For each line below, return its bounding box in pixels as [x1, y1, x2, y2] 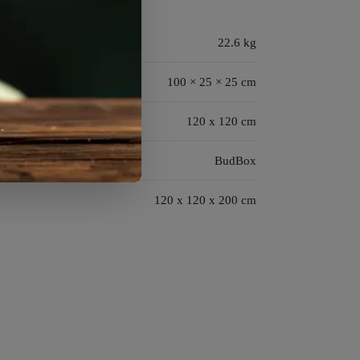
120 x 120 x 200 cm [154, 193, 256, 207]
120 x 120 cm [186, 114, 256, 128]
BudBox [215, 153, 256, 167]
